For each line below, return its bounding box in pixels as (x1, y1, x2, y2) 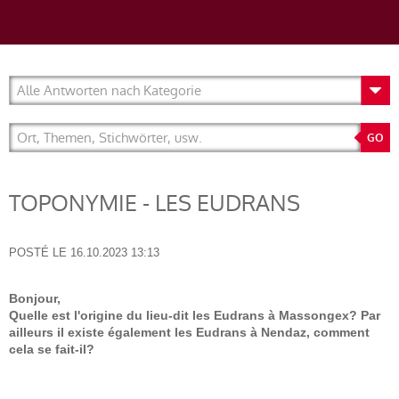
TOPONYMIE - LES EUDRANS (9, 188, 300, 219)
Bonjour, (9, 291, 61, 305)
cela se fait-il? (9, 342, 94, 356)
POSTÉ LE (9, 246, 67, 259)
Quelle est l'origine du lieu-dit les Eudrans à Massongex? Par (9, 308, 380, 322)
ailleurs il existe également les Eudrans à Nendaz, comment (9, 325, 370, 339)
